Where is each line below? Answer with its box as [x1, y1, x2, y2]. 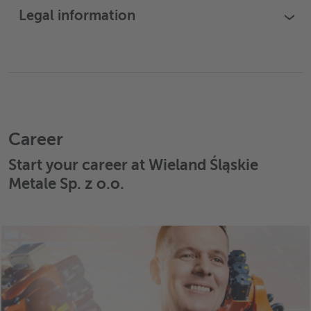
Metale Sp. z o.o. [8, 177, 124, 193]
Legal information [19, 10, 135, 24]
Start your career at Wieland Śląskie [8, 158, 258, 174]
